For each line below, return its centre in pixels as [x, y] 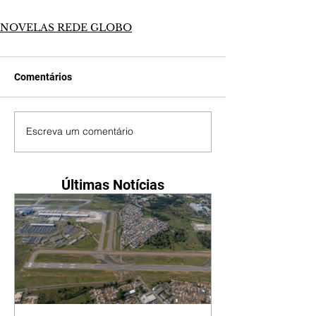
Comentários [43, 77]
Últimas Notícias [113, 184]
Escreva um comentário [80, 132]
